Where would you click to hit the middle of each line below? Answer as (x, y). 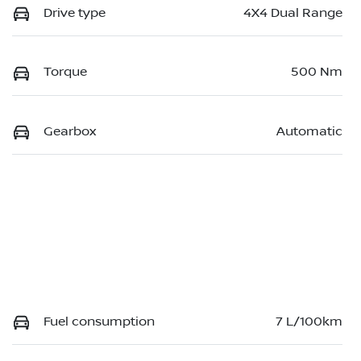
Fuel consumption (99, 321)
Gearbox (70, 131)
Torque (65, 72)
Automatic (309, 131)
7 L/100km (309, 321)
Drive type (75, 13)
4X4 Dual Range (293, 13)
